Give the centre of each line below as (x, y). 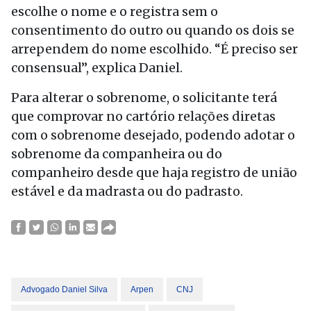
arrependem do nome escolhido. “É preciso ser (154, 49)
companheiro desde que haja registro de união (154, 173)
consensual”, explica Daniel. (97, 68)
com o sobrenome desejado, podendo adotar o (153, 135)
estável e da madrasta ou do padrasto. (127, 191)
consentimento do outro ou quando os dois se (153, 30)
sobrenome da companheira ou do (117, 154)
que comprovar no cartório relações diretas (143, 116)
